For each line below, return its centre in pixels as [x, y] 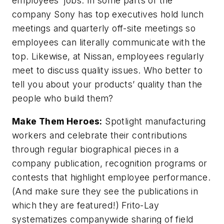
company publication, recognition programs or [110, 163]
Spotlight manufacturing [154, 121]
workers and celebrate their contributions [100, 135]
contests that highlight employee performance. [111, 177]
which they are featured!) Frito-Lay [85, 205]
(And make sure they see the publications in [105, 191]
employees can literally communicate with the [109, 42]
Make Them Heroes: [57, 121]
